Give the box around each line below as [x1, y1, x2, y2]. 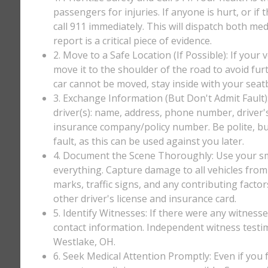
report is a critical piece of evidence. [53, 34, 212, 47]
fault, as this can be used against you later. [53, 135, 244, 148]
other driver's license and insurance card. [53, 192, 236, 205]
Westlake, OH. [53, 235, 115, 248]
